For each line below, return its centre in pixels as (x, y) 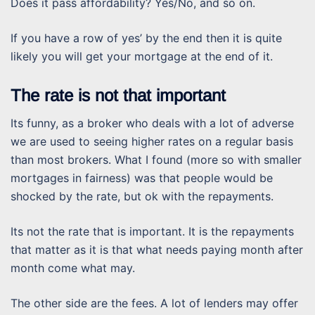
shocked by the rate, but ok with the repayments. (142, 197)
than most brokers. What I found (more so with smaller (156, 160)
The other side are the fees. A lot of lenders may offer (154, 303)
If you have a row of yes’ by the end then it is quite (146, 38)
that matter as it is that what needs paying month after (157, 250)
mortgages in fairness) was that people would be (142, 178)
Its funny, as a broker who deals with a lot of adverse (152, 123)
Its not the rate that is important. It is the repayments (152, 232)
